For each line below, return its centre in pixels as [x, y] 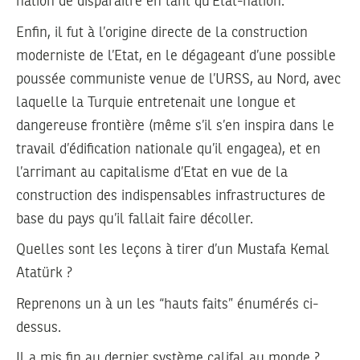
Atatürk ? [44, 274]
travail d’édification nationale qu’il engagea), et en [168, 149]
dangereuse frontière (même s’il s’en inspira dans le [175, 126]
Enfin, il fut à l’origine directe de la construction [162, 33]
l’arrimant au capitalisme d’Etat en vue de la [152, 172]
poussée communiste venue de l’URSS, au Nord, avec [178, 79]
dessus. [39, 327]
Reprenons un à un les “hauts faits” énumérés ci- [167, 304]
